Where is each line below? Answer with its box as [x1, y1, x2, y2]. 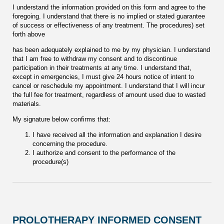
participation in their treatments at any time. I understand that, [12, 64, 191, 72]
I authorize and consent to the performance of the [32, 149, 175, 157]
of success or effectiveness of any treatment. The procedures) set [12, 21, 204, 29]
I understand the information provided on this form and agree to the [12, 3, 205, 11]
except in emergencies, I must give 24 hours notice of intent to [12, 73, 194, 81]
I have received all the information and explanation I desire [32, 131, 201, 139]
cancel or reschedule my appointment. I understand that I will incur [12, 82, 205, 90]
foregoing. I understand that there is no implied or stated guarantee [12, 12, 205, 20]
